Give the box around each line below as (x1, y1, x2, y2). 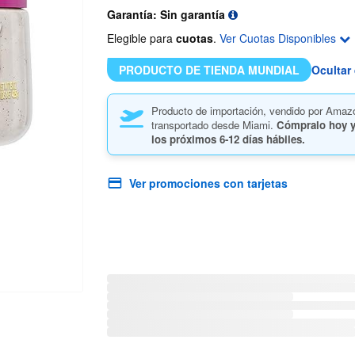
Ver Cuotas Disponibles (219, 30, 339, 47)
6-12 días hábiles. (219, 132, 305, 147)
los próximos (151, 132, 219, 147)
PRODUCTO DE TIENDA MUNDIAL (118, 62, 300, 78)
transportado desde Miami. (151, 117, 277, 133)
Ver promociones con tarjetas (128, 175, 288, 192)
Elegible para (106, 30, 176, 47)
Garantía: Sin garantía (106, 6, 228, 23)
